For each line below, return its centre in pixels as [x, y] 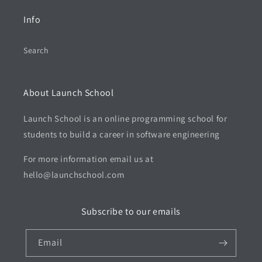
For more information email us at [89, 159]
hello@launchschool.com [74, 175]
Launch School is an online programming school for [125, 118]
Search [36, 50]
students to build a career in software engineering [122, 134]
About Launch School [69, 93]
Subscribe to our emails [131, 211]
